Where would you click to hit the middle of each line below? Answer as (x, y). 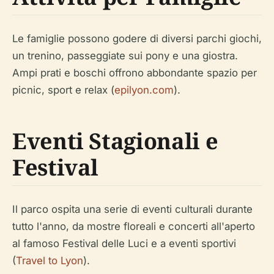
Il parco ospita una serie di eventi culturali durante (132, 209)
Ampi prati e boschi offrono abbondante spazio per (135, 72)
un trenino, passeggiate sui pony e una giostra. (125, 55)
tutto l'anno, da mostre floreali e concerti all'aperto (134, 226)
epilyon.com (144, 90)
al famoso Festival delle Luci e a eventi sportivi (124, 243)
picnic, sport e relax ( (63, 90)
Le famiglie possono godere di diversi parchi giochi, (137, 38)
